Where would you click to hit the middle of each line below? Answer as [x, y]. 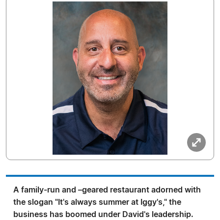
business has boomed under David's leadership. [103, 215]
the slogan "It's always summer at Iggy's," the [97, 202]
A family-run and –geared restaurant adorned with [107, 190]
